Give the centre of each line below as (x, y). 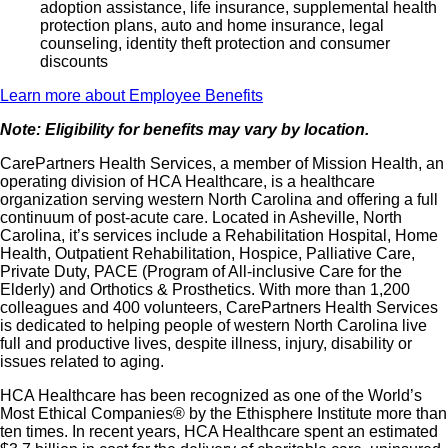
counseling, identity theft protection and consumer (215, 44)
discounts (74, 62)
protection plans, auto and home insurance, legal (212, 26)
